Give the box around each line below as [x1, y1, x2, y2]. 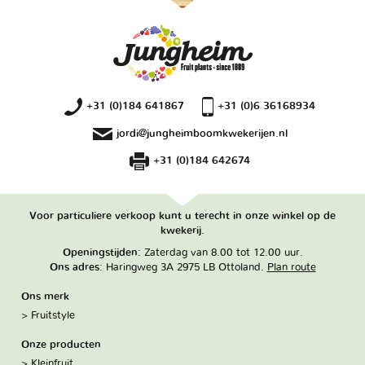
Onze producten [21, 339, 102, 351]
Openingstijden [62, 247, 138, 259]
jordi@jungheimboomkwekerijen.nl [116, 127, 288, 139]
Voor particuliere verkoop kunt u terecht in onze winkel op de [29, 209, 336, 222]
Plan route [266, 262, 316, 274]
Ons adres [49, 262, 99, 274]
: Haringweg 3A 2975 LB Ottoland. [99, 262, 267, 274]
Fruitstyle [31, 310, 76, 322]
